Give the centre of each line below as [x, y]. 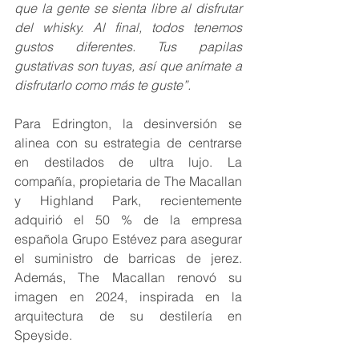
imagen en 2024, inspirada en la [128, 297]
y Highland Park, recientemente [128, 201]
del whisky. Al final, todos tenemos [128, 28]
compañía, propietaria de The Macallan [128, 182]
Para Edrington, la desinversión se [128, 124]
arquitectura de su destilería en [128, 316]
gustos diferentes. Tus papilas [128, 47]
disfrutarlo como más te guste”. [103, 85]
